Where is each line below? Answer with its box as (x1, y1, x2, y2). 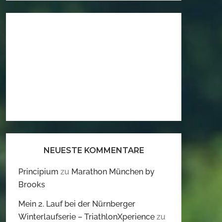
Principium (18, 167, 58, 177)
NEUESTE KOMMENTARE (43, 146, 144, 156)
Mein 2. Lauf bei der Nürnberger (18, 199, 135, 209)
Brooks (18, 180, 45, 190)
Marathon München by (71, 167, 155, 177)
